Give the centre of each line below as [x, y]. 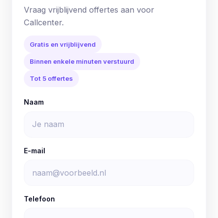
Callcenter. [44, 22]
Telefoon [39, 199]
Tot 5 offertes [51, 79]
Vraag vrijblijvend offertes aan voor [89, 9]
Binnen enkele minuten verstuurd [82, 61]
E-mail [35, 150]
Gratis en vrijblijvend [63, 44]
